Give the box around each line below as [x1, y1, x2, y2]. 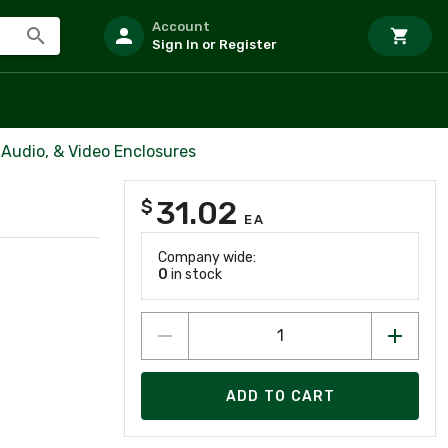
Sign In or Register [152, 37, 277, 52]
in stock [168, 266, 222, 283]
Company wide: [158, 249, 256, 266]
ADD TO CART [225, 387, 336, 405]
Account [152, 19, 210, 34]
